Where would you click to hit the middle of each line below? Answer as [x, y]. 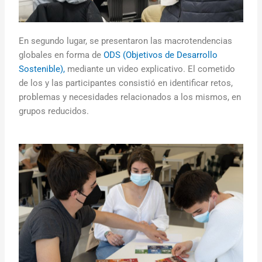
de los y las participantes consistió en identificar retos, [126, 83]
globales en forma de [61, 55]
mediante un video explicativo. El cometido [150, 69]
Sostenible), [42, 69]
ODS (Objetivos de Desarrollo [161, 55]
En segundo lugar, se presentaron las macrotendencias [126, 41]
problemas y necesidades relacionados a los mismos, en [130, 97]
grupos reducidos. [55, 111]
